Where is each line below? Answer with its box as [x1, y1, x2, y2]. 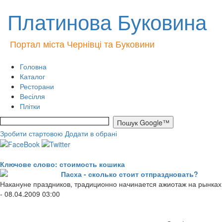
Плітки [20, 101, 40, 111]
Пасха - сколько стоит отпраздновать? [61, 169, 198, 179]
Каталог [20, 71, 45, 81]
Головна [20, 61, 47, 71]
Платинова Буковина [7, 6, 207, 36]
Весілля [20, 91, 45, 101]
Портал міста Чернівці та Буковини [10, 37, 155, 50]
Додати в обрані [65, 128, 117, 138]
